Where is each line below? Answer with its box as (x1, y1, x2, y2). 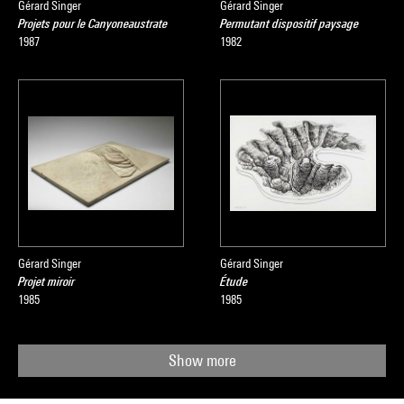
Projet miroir (18, 274, 75, 289)
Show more (168, 351, 236, 370)
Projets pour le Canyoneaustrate (18, 16, 168, 31)
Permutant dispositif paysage (220, 16, 359, 31)
